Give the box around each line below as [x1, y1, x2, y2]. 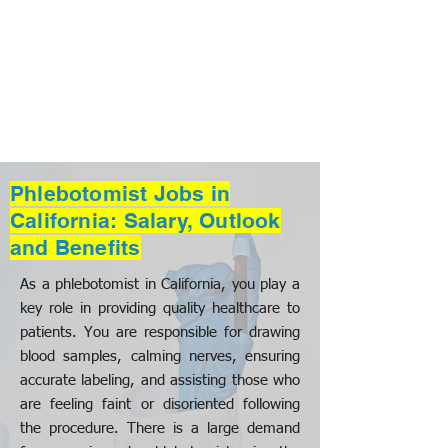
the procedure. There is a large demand [20, 421, 300, 436]
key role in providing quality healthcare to [20, 301, 300, 316]
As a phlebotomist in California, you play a [20, 277, 300, 292]
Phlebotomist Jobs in [10, 181, 231, 206]
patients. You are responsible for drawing [20, 325, 300, 340]
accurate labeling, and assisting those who [20, 373, 300, 388]
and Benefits [10, 235, 141, 260]
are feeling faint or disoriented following [20, 397, 300, 412]
